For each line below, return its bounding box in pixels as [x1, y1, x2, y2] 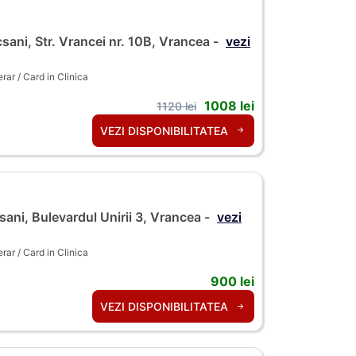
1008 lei [204, 97, 254, 114]
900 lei [211, 273, 254, 290]
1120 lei [157, 99, 196, 113]
